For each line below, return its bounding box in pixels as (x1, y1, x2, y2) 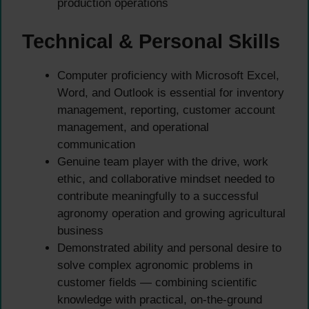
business (57, 223, 103, 237)
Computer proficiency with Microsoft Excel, (57, 68, 279, 82)
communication (57, 137, 135, 151)
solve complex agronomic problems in (57, 258, 252, 272)
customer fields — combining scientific (57, 275, 257, 289)
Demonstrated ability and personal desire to (57, 241, 281, 255)
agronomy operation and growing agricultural (57, 206, 286, 220)
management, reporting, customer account (57, 103, 275, 117)
